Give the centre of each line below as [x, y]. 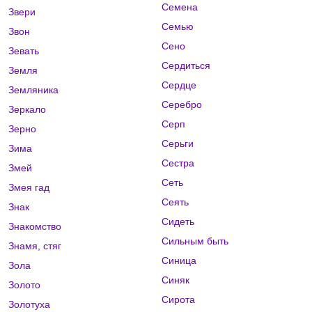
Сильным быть [195, 241]
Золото [24, 285]
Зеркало [27, 110]
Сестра [178, 163]
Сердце [179, 85]
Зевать [24, 51]
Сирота [178, 300]
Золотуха [29, 305]
